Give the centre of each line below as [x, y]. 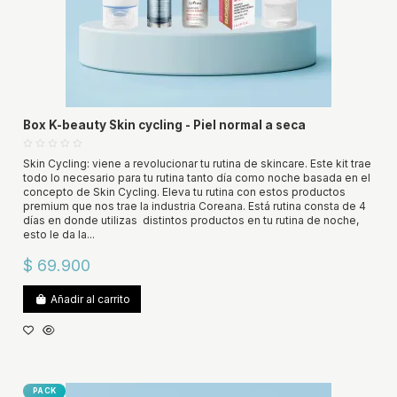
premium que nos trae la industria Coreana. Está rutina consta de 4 [194, 206]
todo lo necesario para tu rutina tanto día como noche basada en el [196, 178]
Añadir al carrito [90, 299]
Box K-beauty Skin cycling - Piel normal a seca [164, 125]
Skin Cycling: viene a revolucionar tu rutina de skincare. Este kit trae [197, 164]
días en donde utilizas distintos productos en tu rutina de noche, [191, 221]
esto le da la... [58, 235]
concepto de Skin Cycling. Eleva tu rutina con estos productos [184, 192]
